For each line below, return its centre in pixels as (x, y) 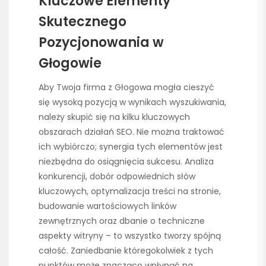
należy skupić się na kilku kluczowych (114, 117)
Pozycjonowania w (101, 42)
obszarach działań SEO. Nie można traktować (132, 132)
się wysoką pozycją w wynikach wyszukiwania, (132, 102)
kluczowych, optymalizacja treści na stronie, (130, 191)
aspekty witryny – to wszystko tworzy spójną (130, 235)
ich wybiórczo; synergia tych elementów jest (131, 146)
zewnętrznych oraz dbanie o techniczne (122, 221)
